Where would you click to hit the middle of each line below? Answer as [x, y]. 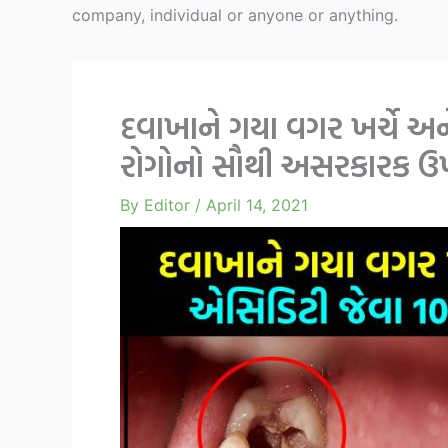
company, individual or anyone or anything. [235, 15]
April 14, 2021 [257, 205]
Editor [169, 205]
